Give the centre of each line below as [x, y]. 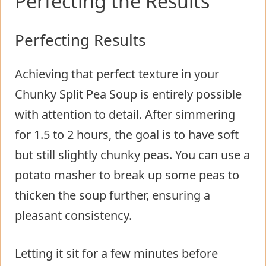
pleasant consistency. [73, 215]
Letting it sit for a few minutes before [116, 253]
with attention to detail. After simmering [125, 114]
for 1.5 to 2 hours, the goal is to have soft [127, 134]
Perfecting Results [80, 39]
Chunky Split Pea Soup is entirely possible [128, 94]
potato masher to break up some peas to [127, 175]
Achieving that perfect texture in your [117, 74]
